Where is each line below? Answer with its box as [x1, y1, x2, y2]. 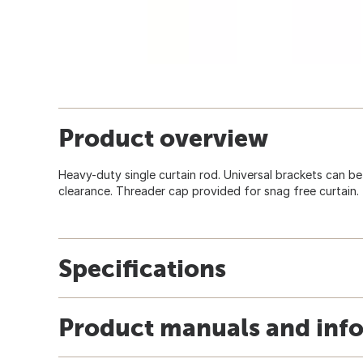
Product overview [58, 123, 268, 152]
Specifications [58, 254, 226, 282]
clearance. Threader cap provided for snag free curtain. [58, 183, 359, 198]
